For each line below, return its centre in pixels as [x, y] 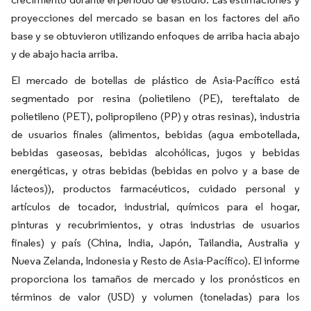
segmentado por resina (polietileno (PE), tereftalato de [155, 99]
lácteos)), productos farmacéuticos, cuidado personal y [155, 189]
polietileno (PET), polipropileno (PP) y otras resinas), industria [155, 117]
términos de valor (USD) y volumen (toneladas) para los [155, 297]
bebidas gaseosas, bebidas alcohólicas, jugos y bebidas [155, 153]
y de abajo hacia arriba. [65, 54]
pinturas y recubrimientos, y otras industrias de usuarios [155, 225]
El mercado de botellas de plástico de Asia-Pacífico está [155, 81]
